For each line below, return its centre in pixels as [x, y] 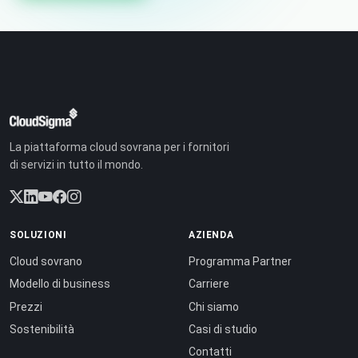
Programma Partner [240, 261]
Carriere [209, 284]
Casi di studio [223, 330]
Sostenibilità [42, 330]
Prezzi [26, 306]
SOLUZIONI [38, 235]
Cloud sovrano [46, 261]
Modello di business [60, 284]
